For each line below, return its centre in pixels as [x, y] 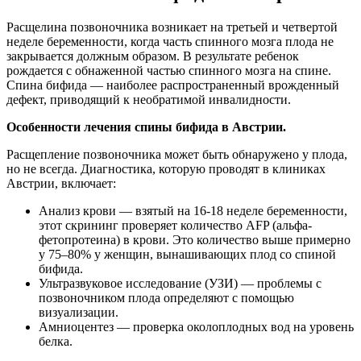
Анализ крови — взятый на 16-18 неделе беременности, [193, 210]
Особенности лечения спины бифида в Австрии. [146, 127]
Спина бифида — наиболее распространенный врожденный [173, 85]
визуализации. [79, 312]
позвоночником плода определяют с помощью [166, 297]
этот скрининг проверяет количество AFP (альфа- [175, 225]
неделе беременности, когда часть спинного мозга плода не [170, 41]
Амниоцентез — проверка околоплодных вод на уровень [196, 326]
